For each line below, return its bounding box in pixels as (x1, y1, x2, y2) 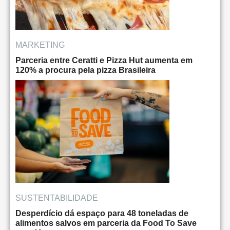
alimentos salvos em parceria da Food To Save (15, 219, 197, 228)
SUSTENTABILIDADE (15, 194, 98, 203)
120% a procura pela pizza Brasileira (15, 66, 156, 75)
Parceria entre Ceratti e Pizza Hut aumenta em (15, 56, 193, 65)
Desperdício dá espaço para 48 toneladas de (15, 209, 188, 218)
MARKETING (15, 41, 65, 50)
